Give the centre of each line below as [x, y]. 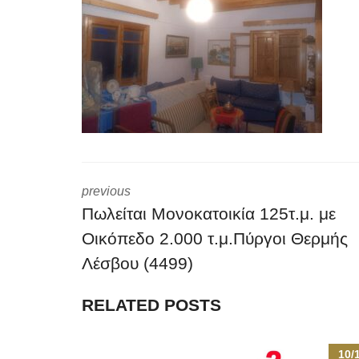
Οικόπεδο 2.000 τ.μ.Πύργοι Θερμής [215, 238]
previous [106, 191]
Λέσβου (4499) [137, 263]
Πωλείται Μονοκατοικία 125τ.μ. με [209, 214]
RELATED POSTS [151, 305]
